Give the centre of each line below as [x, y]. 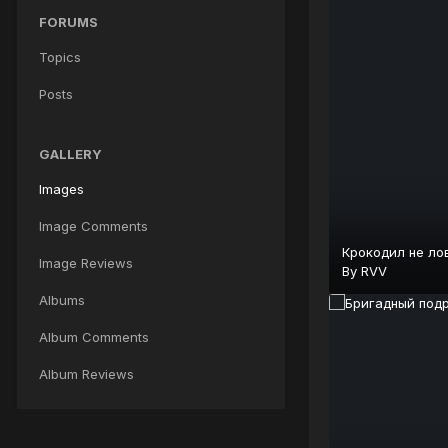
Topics [60, 56]
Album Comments [94, 336]
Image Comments [93, 225]
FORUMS [68, 21]
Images [61, 188]
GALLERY [70, 153]
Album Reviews [86, 373]
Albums [62, 299]
